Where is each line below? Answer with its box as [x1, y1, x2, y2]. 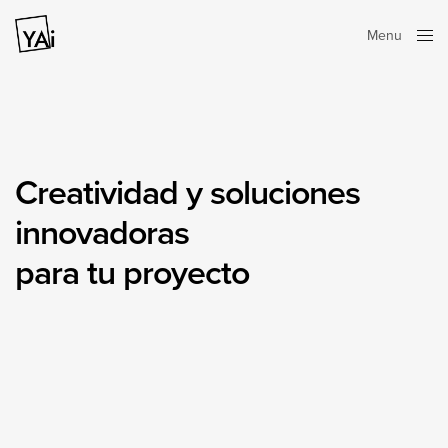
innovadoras [15, 212, 189, 254]
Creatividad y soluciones [15, 172, 360, 214]
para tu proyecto [15, 252, 249, 294]
